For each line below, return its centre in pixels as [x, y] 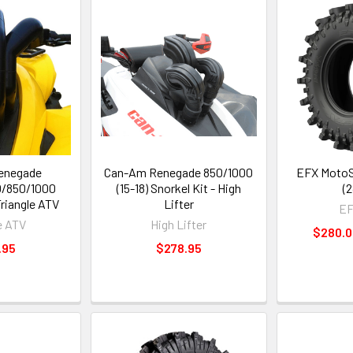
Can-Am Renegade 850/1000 [179, 173]
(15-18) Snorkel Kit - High [178, 188]
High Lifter [179, 225]
